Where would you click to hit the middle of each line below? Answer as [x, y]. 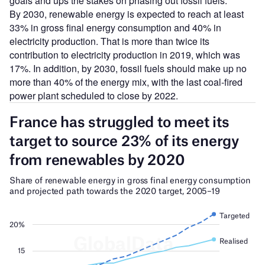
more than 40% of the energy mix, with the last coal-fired [126, 82]
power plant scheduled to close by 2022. [94, 95]
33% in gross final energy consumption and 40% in [115, 27]
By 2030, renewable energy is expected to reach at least [127, 14]
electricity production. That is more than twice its [109, 41]
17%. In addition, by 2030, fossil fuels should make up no [128, 68]
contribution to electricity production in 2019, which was [125, 54]
